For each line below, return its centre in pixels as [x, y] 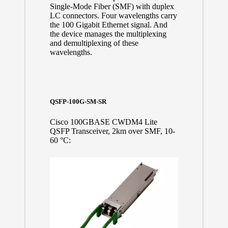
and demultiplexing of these [94, 43]
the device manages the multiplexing [108, 34]
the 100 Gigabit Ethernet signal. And [108, 24]
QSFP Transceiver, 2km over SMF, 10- [112, 131]
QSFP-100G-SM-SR [78, 102]
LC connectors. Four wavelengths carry [113, 15]
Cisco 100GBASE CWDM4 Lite [103, 122]
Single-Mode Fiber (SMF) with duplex [112, 6]
